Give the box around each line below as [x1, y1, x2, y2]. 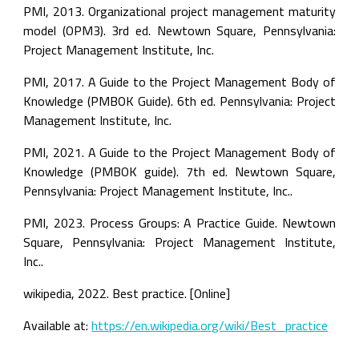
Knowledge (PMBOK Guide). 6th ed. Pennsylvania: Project [23, 89, 336, 113]
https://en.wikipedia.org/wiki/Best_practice [91, 313, 329, 337]
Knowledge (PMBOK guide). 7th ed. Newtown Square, [23, 159, 336, 184]
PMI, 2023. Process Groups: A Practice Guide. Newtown [23, 211, 336, 235]
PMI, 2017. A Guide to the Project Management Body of [23, 70, 336, 94]
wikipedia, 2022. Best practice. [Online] [23, 281, 231, 305]
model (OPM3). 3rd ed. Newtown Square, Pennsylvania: [23, 18, 336, 42]
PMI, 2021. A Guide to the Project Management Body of [23, 140, 336, 164]
